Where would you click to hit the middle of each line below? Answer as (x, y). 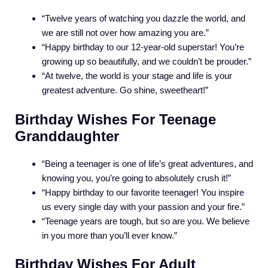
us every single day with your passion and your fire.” (143, 206)
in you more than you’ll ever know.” (109, 235)
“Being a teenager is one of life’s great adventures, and (147, 163)
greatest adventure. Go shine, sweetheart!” (125, 90)
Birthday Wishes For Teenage (115, 119)
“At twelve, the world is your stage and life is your (137, 76)
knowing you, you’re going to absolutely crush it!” (136, 178)
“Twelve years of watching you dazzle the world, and (144, 19)
